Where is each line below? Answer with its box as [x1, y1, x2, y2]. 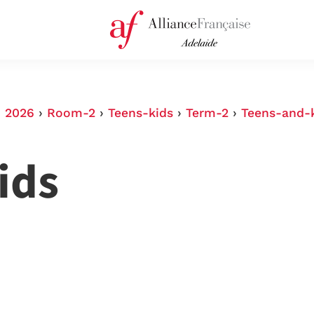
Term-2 [186, 106, 228, 120]
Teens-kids [108, 106, 173, 120]
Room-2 [47, 106, 95, 120]
